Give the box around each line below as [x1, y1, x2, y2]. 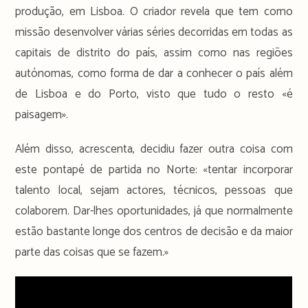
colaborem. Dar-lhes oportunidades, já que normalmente [15, 201, 293, 221]
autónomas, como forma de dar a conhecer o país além [15, 63, 293, 83]
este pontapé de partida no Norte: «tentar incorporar [15, 159, 293, 179]
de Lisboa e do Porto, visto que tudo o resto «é [15, 84, 293, 104]
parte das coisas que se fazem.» [15, 242, 169, 262]
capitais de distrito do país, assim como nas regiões [15, 43, 293, 63]
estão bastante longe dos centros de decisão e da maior [15, 221, 293, 241]
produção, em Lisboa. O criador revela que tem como [15, 1, 293, 21]
